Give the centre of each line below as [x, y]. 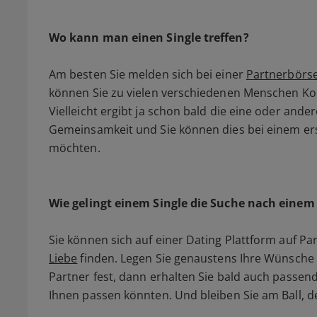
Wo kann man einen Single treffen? [149, 38]
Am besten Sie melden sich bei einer [148, 75]
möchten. [75, 148]
